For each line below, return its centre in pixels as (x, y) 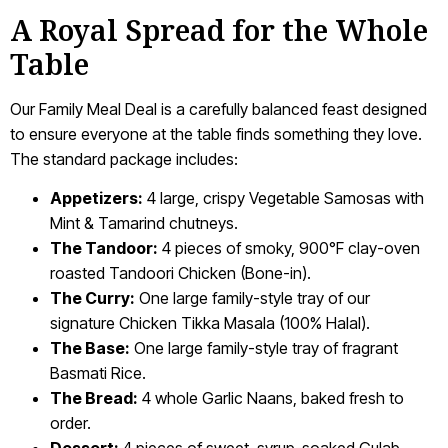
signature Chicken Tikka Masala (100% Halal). (210, 323)
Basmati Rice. (98, 373)
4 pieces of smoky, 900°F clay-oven (289, 248)
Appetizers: (96, 198)
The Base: (90, 348)
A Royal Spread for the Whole (219, 29)
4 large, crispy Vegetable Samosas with (283, 198)
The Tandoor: (104, 248)
